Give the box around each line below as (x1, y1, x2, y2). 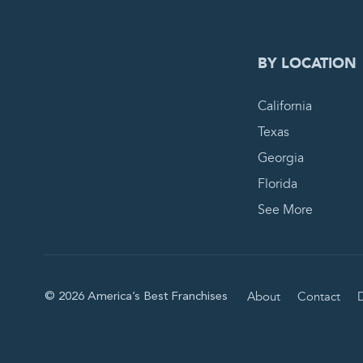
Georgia (258, 149, 305, 167)
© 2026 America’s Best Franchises (44, 291, 228, 303)
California (258, 97, 313, 115)
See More (258, 201, 314, 219)
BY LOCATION (258, 53, 357, 74)
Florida (258, 175, 298, 193)
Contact (297, 288, 340, 305)
